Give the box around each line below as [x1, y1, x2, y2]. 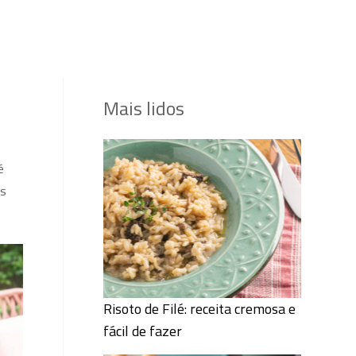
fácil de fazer [103, 320, 182, 342]
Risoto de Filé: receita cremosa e [103, 298, 296, 319]
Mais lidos [103, 94, 184, 122]
